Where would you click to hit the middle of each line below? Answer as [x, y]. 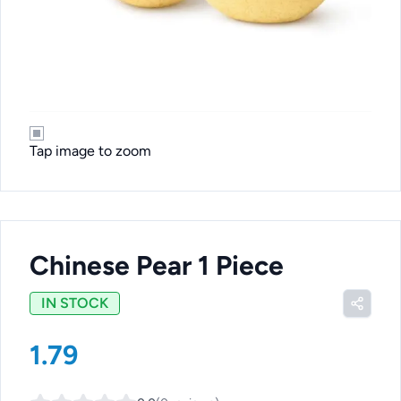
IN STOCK [75, 303]
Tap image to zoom [90, 151]
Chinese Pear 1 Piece [157, 265]
